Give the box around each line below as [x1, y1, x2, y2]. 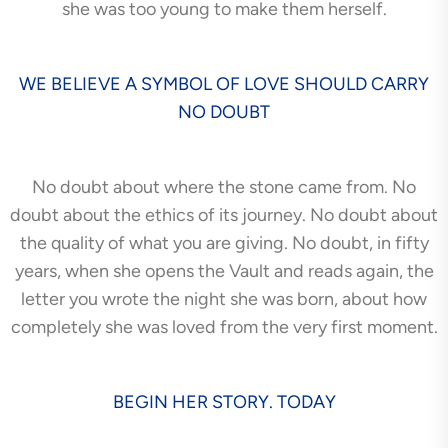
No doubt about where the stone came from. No [32, 175, 416, 198]
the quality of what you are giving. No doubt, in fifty [19, 231, 429, 254]
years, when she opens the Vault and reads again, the [14, 259, 434, 282]
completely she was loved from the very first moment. [10, 315, 438, 338]
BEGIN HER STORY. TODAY [112, 390, 336, 413]
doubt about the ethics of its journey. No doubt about [10, 203, 438, 226]
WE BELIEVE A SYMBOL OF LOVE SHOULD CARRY [19, 72, 429, 95]
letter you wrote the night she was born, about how [21, 287, 427, 310]
